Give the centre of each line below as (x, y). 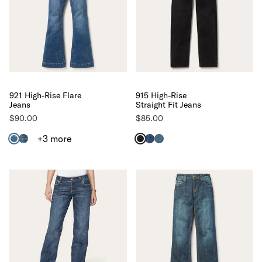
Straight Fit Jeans (168, 104)
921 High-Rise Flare (45, 95)
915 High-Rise (161, 95)
